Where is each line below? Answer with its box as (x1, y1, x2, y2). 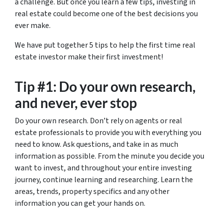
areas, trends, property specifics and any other (15, 186, 169, 197)
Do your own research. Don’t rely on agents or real (15, 115, 182, 126)
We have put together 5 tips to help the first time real (15, 40, 195, 51)
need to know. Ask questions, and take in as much (15, 139, 178, 150)
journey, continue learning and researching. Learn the (15, 174, 193, 185)
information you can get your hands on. (15, 198, 145, 209)
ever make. (15, 20, 51, 31)
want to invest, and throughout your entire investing (15, 163, 192, 173)
